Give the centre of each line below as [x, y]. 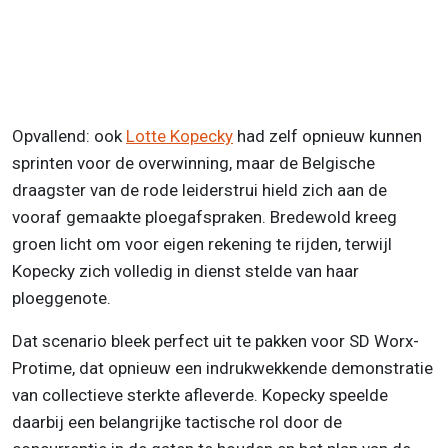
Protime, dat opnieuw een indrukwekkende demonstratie [222, 367]
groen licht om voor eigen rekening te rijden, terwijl [202, 243]
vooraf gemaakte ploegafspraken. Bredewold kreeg [204, 216]
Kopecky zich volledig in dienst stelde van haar [185, 270]
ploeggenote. [61, 297]
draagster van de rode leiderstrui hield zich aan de [199, 189]
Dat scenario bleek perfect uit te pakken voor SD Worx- [215, 340]
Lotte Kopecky [179, 135]
